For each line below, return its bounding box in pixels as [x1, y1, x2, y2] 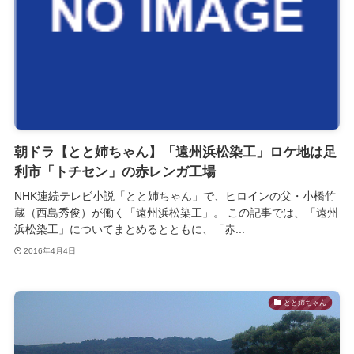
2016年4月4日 [24, 247, 77, 256]
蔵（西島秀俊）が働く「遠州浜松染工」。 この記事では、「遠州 [13, 205, 338, 219]
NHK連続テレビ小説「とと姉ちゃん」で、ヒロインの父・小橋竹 [13, 189, 336, 202]
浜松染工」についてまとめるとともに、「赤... [13, 222, 245, 235]
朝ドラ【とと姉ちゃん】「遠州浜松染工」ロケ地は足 [13, 145, 337, 160]
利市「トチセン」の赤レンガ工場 [13, 164, 216, 180]
